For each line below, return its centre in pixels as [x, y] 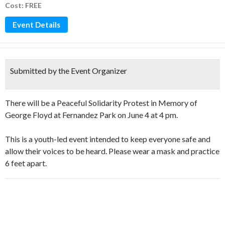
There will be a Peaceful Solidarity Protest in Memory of [101, 103]
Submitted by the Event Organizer [69, 71]
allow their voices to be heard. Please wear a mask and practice [112, 151]
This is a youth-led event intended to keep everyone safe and [108, 139]
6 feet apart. [26, 163]
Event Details [36, 25]
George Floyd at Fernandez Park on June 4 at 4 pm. [91, 115]
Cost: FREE [23, 5]
